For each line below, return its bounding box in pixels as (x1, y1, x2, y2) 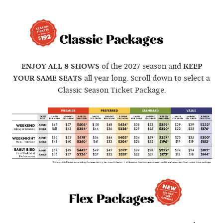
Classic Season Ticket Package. (57, 86, 166, 95)
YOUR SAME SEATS (13, 74, 82, 83)
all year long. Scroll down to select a (82, 74, 210, 83)
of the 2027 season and (99, 62, 183, 71)
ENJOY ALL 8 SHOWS (21, 62, 100, 71)
